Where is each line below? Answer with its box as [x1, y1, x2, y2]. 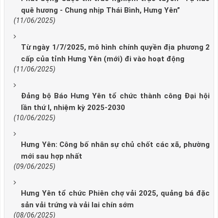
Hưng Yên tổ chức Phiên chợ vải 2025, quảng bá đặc [21, 189, 210, 198]
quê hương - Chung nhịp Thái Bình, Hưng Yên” [21, 6, 180, 15]
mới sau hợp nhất [21, 152, 82, 161]
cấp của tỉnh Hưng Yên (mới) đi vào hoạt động [21, 54, 184, 64]
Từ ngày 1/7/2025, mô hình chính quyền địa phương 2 [21, 43, 210, 52]
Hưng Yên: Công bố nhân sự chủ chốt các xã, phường [21, 140, 210, 149]
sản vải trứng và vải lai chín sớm [21, 200, 134, 210]
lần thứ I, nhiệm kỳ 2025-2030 [21, 103, 125, 112]
